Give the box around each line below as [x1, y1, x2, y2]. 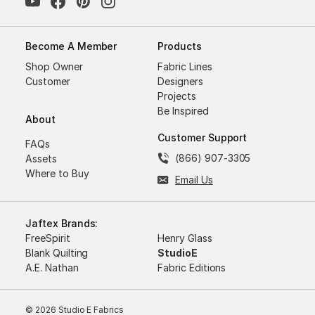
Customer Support [157, 131, 247, 143]
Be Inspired [157, 104, 209, 117]
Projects [157, 89, 196, 102]
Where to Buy [25, 167, 89, 179]
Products [157, 39, 202, 52]
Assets [25, 152, 57, 165]
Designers [157, 75, 203, 87]
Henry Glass [157, 231, 212, 244]
